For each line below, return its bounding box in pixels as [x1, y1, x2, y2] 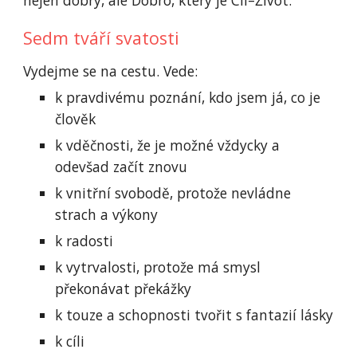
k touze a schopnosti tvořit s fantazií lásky [55, 305, 334, 324]
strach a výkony [55, 205, 159, 224]
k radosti [55, 231, 114, 250]
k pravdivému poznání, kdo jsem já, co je [55, 88, 321, 107]
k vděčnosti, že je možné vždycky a [55, 135, 280, 155]
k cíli [55, 331, 85, 351]
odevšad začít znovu [55, 157, 188, 176]
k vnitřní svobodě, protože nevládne [55, 183, 292, 202]
